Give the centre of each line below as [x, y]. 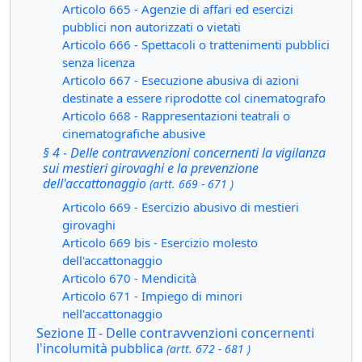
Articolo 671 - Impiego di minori [152, 296]
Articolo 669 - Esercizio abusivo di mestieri [181, 207]
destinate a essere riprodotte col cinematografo [194, 98]
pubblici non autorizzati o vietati [152, 27]
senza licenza [99, 62]
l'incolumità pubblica [101, 348]
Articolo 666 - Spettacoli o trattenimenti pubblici [196, 44]
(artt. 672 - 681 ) [208, 349]
